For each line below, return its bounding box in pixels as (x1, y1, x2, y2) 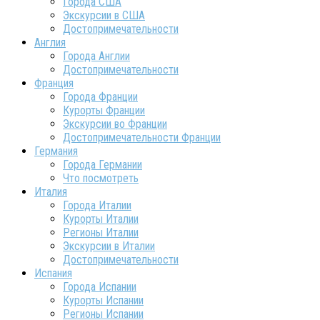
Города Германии (63, 158, 142, 171)
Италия (34, 185, 67, 199)
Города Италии (63, 199, 131, 212)
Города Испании (63, 280, 136, 294)
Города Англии (63, 49, 130, 63)
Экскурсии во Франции (63, 117, 167, 131)
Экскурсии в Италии (63, 239, 155, 253)
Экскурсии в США (63, 9, 145, 22)
